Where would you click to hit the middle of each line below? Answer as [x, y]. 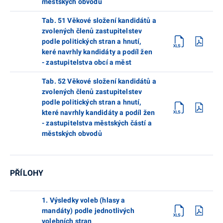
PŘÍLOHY [27, 173]
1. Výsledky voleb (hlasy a [84, 200]
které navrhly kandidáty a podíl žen [99, 112]
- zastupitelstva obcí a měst [87, 62]
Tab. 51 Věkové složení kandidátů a [99, 20]
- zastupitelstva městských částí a [97, 123]
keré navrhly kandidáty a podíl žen [97, 52]
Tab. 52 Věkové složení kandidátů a [99, 81]
